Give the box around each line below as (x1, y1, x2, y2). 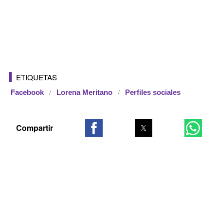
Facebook (11, 88, 44, 96)
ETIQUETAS (16, 72, 57, 82)
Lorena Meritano (56, 88, 112, 96)
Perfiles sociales (125, 88, 181, 96)
